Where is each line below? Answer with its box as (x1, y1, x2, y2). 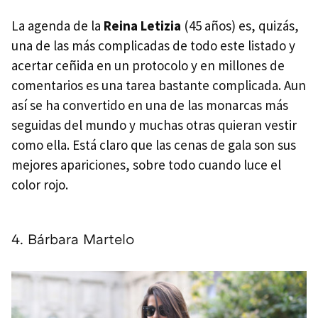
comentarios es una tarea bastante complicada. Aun (11, 76, 306, 94)
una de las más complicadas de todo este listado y (11, 36, 295, 54)
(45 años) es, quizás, (181, 16, 299, 34)
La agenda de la (11, 16, 104, 34)
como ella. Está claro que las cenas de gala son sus (11, 136, 296, 153)
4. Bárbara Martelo (11, 229, 134, 247)
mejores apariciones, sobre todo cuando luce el (11, 155, 281, 173)
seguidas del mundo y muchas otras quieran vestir (11, 116, 297, 133)
